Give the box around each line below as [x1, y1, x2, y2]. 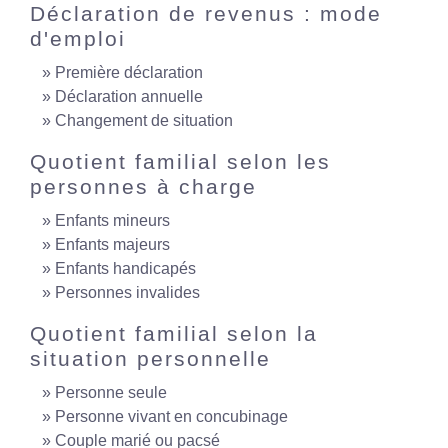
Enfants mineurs [55, 212, 170, 229]
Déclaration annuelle [55, 88, 203, 105]
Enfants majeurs [55, 236, 170, 253]
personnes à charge [30, 175, 257, 198]
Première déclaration [55, 64, 203, 81]
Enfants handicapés [55, 260, 196, 277]
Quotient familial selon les [30, 150, 331, 173]
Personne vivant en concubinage [55, 408, 288, 425]
